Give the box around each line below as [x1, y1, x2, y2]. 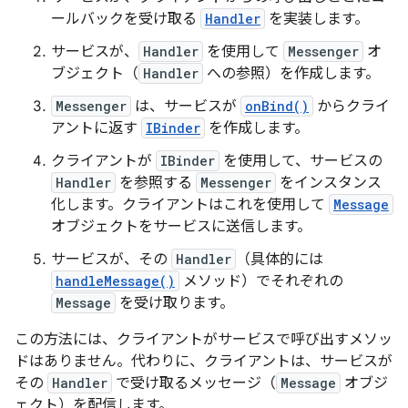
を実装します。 [265, 10, 369, 28]
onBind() [245, 97, 309, 115]
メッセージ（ [189, 374, 276, 393]
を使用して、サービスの [219, 152, 382, 170]
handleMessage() [56, 272, 175, 290]
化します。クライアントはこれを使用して [51, 196, 329, 214]
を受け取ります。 [116, 294, 234, 312]
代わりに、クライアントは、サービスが [131, 352, 393, 371]
